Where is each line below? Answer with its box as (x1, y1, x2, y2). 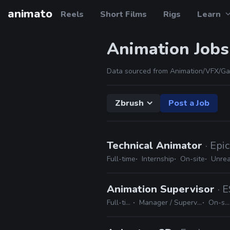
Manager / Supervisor (139, 198, 197, 207)
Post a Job (168, 98, 209, 109)
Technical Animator (107, 139, 205, 152)
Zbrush (115, 98, 144, 109)
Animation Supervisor (107, 182, 218, 196)
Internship (142, 154, 174, 164)
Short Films (100, 9, 147, 20)
